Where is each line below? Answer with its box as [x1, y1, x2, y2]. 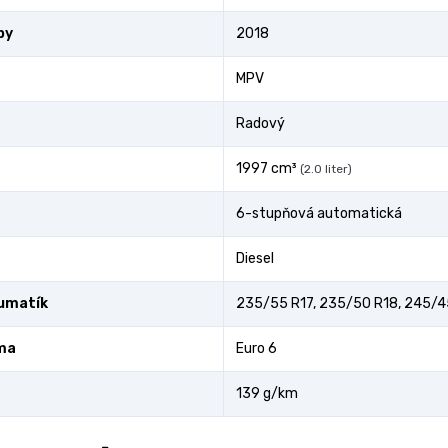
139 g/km [236, 385, 298, 402]
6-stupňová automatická [236, 205, 402, 222]
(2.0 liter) [300, 162, 352, 176]
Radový [236, 115, 285, 132]
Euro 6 [236, 340, 277, 357]
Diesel [236, 250, 274, 267]
